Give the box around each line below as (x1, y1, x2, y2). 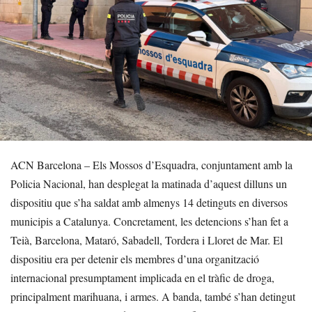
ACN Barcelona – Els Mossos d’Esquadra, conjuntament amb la (10, 157, 292, 172)
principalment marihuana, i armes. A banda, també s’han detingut (10, 288, 295, 304)
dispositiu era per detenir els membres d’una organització (10, 251, 259, 266)
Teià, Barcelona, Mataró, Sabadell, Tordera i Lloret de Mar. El (10, 232, 283, 247)
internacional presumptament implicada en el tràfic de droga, (10, 270, 274, 285)
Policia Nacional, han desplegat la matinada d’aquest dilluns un (10, 175, 287, 191)
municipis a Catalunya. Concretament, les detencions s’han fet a (10, 213, 288, 228)
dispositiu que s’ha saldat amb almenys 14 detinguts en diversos (10, 194, 288, 210)
